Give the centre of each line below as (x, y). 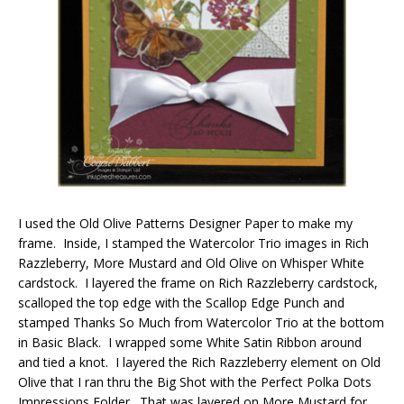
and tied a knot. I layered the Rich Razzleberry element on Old (199, 362)
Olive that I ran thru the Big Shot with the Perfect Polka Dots (195, 382)
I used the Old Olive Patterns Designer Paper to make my (185, 223)
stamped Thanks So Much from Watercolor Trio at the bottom (201, 322)
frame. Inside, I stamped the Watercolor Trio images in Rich (193, 243)
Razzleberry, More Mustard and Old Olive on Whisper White (191, 263)
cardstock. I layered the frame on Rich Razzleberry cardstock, (198, 283)
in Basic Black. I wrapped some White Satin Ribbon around (190, 342)
